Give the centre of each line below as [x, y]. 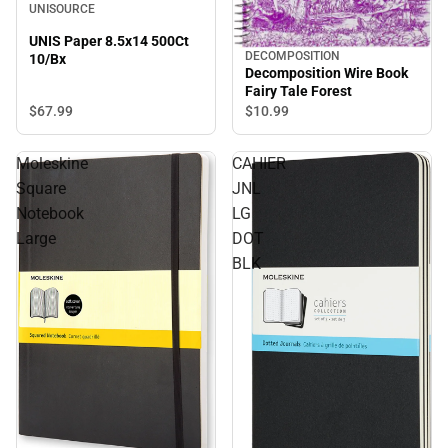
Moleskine [52, 164]
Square [41, 189]
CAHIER [259, 164]
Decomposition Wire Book [326, 73]
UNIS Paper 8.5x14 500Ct [109, 41]
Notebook [50, 214]
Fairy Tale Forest [298, 91]
